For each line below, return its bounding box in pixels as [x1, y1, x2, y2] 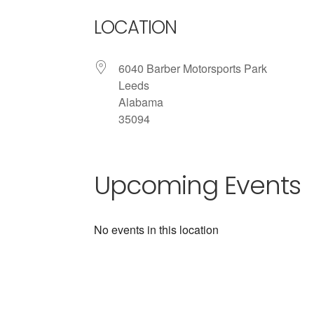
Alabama [118, 94, 164, 110]
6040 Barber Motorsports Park [118, 60, 268, 76]
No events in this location [94, 221, 219, 238]
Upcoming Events [94, 168, 301, 203]
